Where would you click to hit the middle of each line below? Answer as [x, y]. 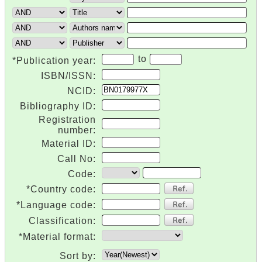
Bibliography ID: [58, 106]
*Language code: [56, 205]
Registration [67, 120]
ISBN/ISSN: [68, 76]
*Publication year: [54, 61]
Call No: [77, 159]
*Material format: [57, 237]
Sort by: [78, 256]
